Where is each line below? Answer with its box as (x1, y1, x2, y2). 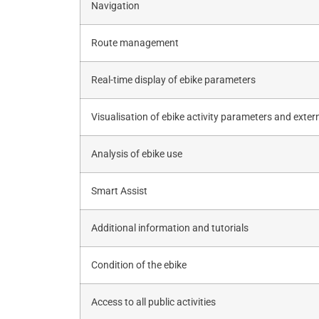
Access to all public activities (91, 296, 216, 308)
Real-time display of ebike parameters (91, 73, 256, 86)
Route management (91, 36, 179, 49)
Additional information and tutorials (91, 221, 249, 234)
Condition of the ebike (91, 258, 187, 271)
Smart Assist (91, 184, 147, 197)
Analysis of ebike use (91, 147, 182, 160)
